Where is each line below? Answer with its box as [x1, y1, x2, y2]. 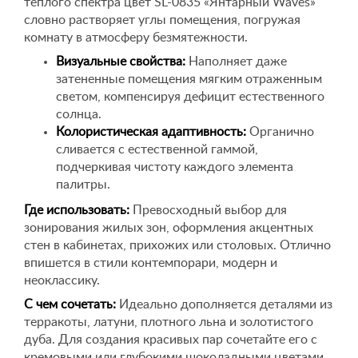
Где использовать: [24, 204, 129, 217]
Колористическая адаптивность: [56, 125, 246, 138]
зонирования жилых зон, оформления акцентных [24, 221, 313, 234]
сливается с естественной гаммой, [56, 143, 258, 156]
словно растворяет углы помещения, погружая [24, 14, 300, 26]
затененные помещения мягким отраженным [56, 73, 322, 86]
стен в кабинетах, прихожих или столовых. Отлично [24, 239, 331, 252]
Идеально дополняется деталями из [116, 298, 332, 311]
